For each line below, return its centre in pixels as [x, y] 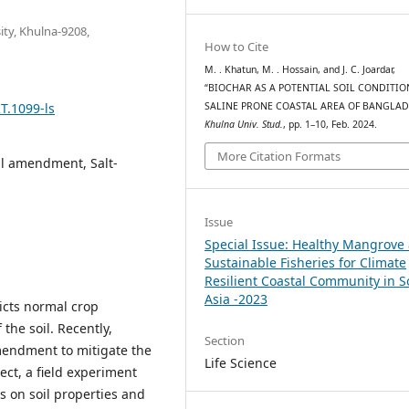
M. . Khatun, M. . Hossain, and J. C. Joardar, [300, 69]
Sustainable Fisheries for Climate [306, 262]
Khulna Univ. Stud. [244, 124]
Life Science [241, 362]
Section [225, 340]
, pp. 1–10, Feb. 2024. [330, 124]
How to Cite [237, 46]
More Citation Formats [279, 157]
